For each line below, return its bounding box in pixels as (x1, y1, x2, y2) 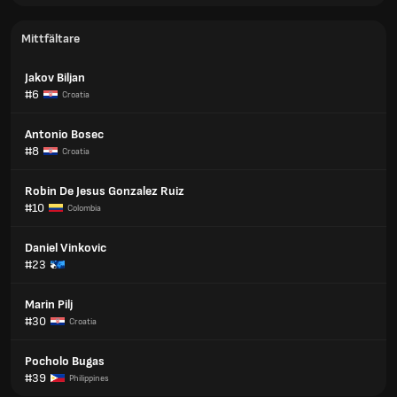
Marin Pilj (25, 297, 73, 312)
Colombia (67, 202, 101, 214)
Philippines (69, 372, 109, 384)
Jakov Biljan (25, 70, 85, 85)
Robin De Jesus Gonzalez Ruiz (25, 183, 184, 198)
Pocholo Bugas (25, 354, 105, 369)
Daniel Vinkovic (25, 240, 106, 255)
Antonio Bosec (25, 127, 104, 142)
